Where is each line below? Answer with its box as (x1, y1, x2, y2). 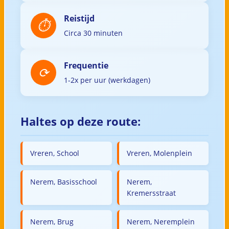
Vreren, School (30, 148, 79, 158)
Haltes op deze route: (20, 113, 141, 129)
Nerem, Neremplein (127, 216, 195, 226)
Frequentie (63, 59, 108, 71)
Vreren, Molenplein (127, 148, 192, 158)
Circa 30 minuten (63, 28, 123, 38)
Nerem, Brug (30, 216, 74, 226)
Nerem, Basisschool (30, 176, 97, 187)
